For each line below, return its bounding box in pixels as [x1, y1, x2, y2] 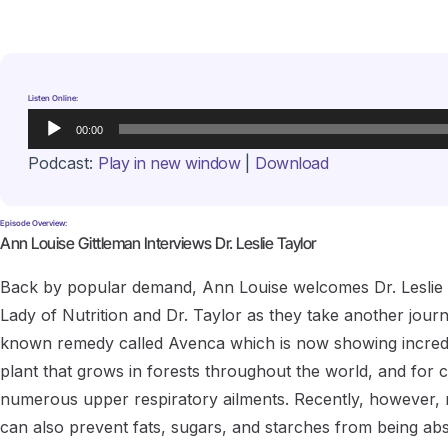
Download [255, 152, 328, 173]
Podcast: [28, 152, 98, 173]
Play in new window [98, 152, 240, 173]
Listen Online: [28, 92, 78, 103]
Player [27, 139, 76, 160]
